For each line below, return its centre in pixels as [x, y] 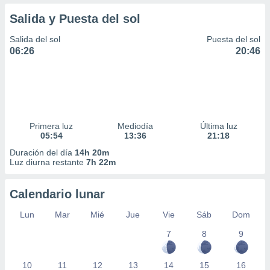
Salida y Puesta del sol [75, 19]
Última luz [218, 126]
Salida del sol [35, 39]
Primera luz [52, 126]
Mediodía [135, 126]
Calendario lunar [57, 194]
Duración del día [42, 152]
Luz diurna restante [48, 162]
